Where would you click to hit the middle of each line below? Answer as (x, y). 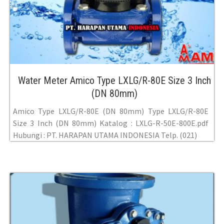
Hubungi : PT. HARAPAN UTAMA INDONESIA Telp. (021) (105, 135)
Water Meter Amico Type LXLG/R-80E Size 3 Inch (114, 81)
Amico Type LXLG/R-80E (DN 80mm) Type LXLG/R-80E (111, 111)
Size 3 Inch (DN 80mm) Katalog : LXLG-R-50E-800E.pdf (111, 123)
